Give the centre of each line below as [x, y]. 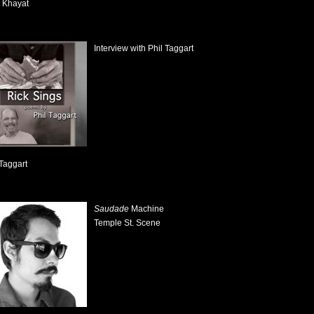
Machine [146, 209]
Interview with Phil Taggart [144, 48]
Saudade [111, 209]
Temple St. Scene [127, 223]
